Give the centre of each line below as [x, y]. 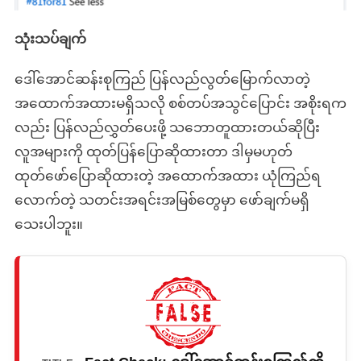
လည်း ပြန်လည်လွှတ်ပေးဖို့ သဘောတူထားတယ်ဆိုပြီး [167, 127]
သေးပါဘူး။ [48, 224]
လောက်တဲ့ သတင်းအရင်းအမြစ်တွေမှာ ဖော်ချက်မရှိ [162, 199]
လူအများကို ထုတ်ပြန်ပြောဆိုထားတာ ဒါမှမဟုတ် [153, 151]
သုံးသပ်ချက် [50, 38]
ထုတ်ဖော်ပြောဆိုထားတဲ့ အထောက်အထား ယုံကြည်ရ [167, 175]
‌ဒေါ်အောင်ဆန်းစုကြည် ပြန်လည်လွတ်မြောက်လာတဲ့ [162, 79]
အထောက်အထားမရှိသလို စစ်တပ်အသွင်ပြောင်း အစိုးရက [180, 103]
